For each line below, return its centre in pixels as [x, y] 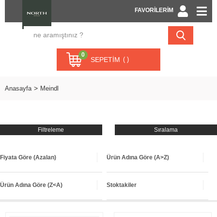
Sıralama [166, 130]
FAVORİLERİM [154, 10]
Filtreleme [51, 130]
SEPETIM [105, 60]
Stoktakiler [121, 185]
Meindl [49, 88]
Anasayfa [18, 88]
